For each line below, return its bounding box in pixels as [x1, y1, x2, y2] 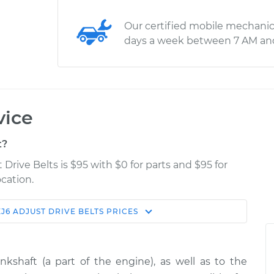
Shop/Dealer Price [117, 210, 209, 221]
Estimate [43, 210, 89, 221]
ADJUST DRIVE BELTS [12, 207, 104, 216]
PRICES [103, 207, 138, 216]
